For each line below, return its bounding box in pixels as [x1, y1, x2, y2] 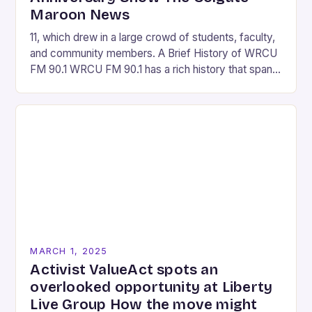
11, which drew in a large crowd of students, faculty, [30, 30, 276, 44]
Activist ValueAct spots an [30, 260, 218, 279]
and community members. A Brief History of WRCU [30, 46, 278, 60]
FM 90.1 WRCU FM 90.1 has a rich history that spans [30, 62, 279, 76]
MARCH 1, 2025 [30, 245, 108, 256]
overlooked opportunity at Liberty [30, 278, 273, 296]
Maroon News [30, 6, 130, 24]
